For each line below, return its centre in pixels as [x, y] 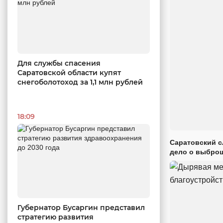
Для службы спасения [59, 63]
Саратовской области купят [69, 72]
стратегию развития [56, 217]
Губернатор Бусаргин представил [81, 208]
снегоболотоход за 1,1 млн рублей [80, 82]
